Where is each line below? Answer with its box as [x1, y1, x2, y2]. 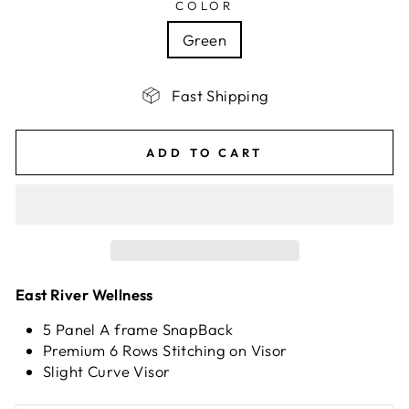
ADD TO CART [146, 145, 263, 160]
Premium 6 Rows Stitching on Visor [43, 340, 292, 360]
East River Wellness [16, 284, 157, 304]
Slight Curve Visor [43, 361, 171, 381]
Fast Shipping [172, 86, 269, 105]
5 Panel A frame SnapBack [43, 319, 237, 339]
